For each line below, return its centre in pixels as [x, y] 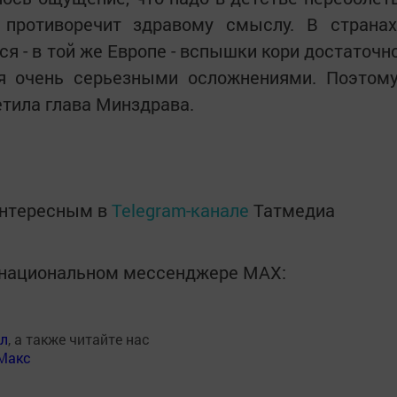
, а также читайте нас [79, 339]
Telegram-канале [180, 210]
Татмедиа [294, 210]
